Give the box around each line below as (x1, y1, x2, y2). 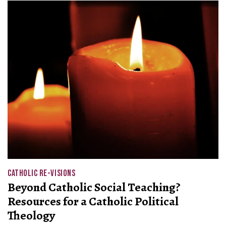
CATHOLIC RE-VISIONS (8, 167, 76, 179)
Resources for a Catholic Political (8, 193, 179, 209)
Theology (8, 207, 55, 223)
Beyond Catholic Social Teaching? (8, 179, 181, 195)
